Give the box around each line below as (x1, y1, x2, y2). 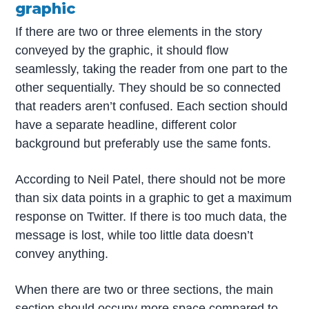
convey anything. (15, 246, 109, 261)
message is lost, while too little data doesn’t (15, 228, 254, 242)
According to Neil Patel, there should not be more (15, 172, 286, 186)
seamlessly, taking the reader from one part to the (15, 62, 288, 77)
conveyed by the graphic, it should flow (15, 43, 229, 58)
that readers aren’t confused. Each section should (15, 99, 288, 114)
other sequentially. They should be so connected (15, 81, 281, 95)
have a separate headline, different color (15, 118, 237, 132)
